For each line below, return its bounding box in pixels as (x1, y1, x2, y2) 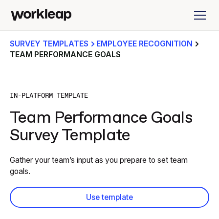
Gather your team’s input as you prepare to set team (9, 155, 188, 165)
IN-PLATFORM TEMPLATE (9, 90, 88, 100)
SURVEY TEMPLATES (9, 39, 88, 48)
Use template (86, 192, 133, 202)
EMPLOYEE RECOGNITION (96, 39, 193, 48)
